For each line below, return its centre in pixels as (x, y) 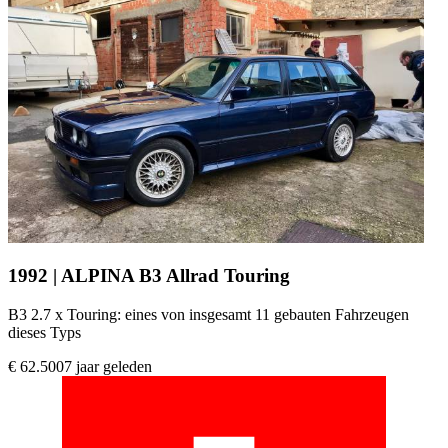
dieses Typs (44, 333)
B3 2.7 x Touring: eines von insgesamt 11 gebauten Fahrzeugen (208, 315)
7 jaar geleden (108, 367)
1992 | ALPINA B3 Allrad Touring (149, 276)
